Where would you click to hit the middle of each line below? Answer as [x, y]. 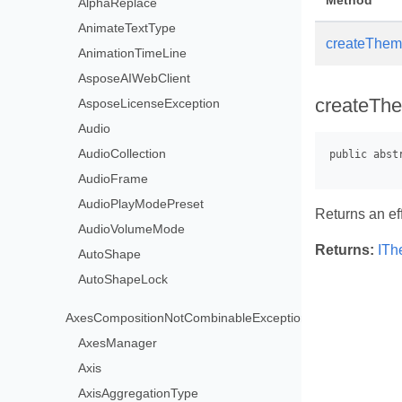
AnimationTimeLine [133, 53]
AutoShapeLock [123, 279]
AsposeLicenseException [149, 103]
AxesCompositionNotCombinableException [187, 317]
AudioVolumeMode [132, 229]
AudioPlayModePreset [141, 204]
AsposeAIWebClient [135, 78]
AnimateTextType [127, 28]
